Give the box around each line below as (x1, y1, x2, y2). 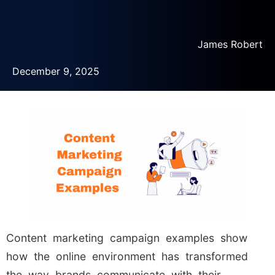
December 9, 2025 (12, 65, 99, 78)
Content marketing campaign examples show (6, 231, 247, 245)
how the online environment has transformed (6, 250, 248, 263)
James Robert (198, 38, 263, 51)
